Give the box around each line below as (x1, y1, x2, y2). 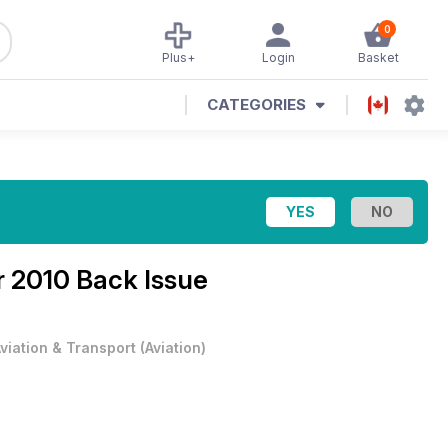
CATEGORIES (207, 95, 306, 114)
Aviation (145, 339, 201, 356)
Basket (357, 50, 399, 65)
